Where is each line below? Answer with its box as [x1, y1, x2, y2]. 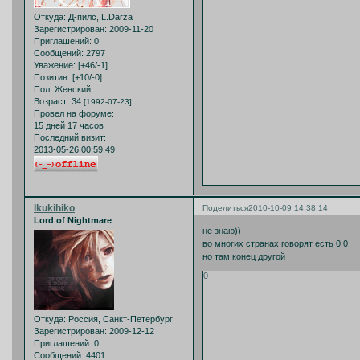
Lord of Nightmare [34, 215, 112, 225]
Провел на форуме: [34, 108, 114, 119]
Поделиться [202, 202, 248, 212]
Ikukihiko [34, 202, 75, 214]
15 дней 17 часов [34, 121, 104, 131]
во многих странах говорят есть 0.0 [202, 239, 348, 249]
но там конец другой [202, 252, 285, 262]
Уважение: [34, 60, 76, 71]
